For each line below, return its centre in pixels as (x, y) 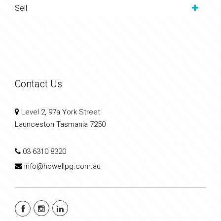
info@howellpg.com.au (62, 166)
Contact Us (38, 84)
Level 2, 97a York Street (60, 112)
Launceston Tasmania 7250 (60, 124)
